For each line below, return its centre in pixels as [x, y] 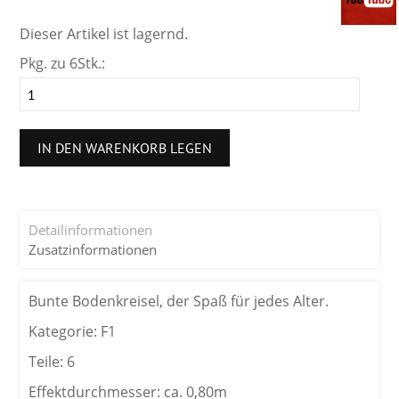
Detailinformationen [91, 230]
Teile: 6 [52, 362]
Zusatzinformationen [93, 250]
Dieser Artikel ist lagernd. [104, 34]
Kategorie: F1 [73, 332]
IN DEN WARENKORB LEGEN [125, 148]
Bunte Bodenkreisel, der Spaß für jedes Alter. [179, 301]
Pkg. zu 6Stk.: [63, 64]
